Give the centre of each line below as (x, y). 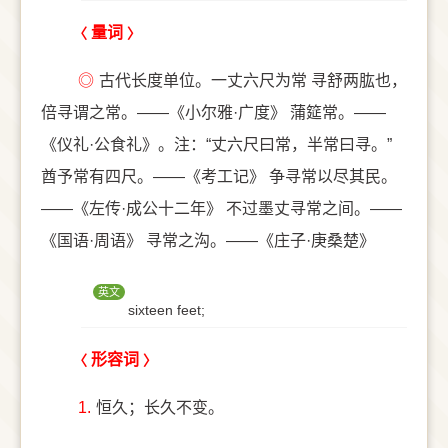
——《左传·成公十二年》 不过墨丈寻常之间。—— (221, 208)
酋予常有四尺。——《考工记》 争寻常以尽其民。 (219, 176)
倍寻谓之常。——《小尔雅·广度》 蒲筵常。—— (213, 112)
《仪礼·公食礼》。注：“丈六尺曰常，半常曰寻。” (216, 144)
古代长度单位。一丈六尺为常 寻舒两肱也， (253, 80)
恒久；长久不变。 (160, 407)
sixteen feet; (166, 310)
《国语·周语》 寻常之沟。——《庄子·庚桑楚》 (208, 240)
